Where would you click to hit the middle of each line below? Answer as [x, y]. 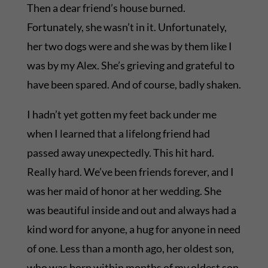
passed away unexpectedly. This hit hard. [120, 153]
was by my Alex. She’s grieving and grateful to [130, 66]
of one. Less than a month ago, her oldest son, [130, 249]
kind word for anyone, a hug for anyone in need [133, 229]
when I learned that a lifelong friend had [118, 134]
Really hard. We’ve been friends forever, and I [130, 172]
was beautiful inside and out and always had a [131, 210]
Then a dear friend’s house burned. [106, 8]
